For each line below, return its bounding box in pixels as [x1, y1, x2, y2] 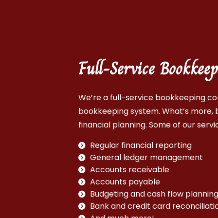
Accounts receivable [90, 164, 170, 176]
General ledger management [90, 152, 203, 163]
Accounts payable [90, 176, 161, 188]
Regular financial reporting [90, 140, 192, 151]
